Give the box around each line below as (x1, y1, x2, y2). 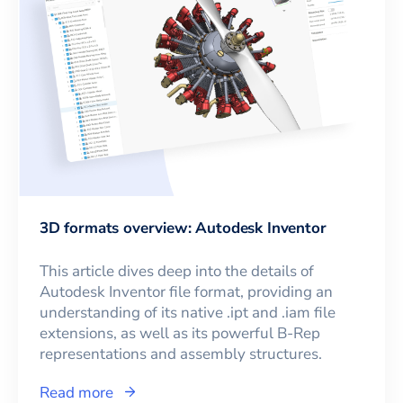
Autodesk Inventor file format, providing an (40, 282, 333, 302)
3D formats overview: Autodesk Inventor (40, 218, 327, 238)
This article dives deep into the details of (40, 261, 314, 282)
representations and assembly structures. (40, 344, 322, 364)
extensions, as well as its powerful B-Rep (40, 323, 320, 344)
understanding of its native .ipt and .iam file (40, 302, 336, 323)
